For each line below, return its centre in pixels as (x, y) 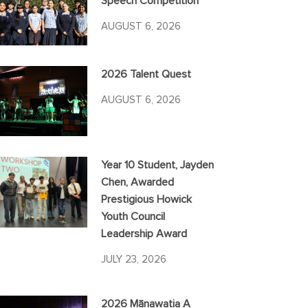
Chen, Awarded (138, 183)
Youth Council (133, 217)
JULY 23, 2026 (134, 260)
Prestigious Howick (147, 200)
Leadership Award (144, 234)
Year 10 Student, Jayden (158, 165)
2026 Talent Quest (146, 75)
